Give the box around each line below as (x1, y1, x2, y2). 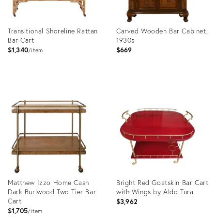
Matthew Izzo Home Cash (8, 178, 89, 187)
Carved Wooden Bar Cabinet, (116, 26, 208, 35)
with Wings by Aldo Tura (116, 187, 194, 196)
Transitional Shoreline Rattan (8, 26, 98, 35)
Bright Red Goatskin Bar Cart (116, 178, 209, 187)
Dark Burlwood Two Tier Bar (8, 187, 96, 196)
